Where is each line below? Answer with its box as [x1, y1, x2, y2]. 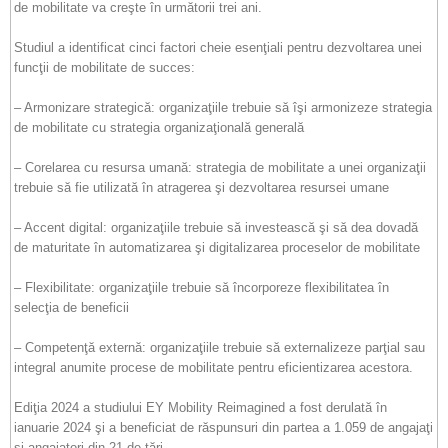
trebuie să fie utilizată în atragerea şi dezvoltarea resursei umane [14, 180, 389, 195]
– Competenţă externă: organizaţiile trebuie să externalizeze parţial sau [14, 340, 425, 355]
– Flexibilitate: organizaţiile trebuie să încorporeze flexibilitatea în [14, 280, 389, 295]
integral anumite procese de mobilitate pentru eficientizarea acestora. [14, 360, 413, 375]
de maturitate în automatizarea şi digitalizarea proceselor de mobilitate [14, 240, 420, 255]
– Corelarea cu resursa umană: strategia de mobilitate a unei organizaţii [14, 160, 426, 175]
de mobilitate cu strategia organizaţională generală [14, 120, 304, 135]
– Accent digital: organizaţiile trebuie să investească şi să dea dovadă [14, 220, 418, 235]
